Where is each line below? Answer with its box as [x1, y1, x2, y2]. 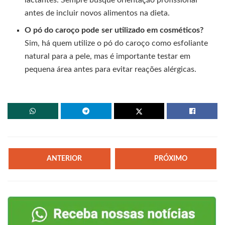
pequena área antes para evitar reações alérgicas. [25, 65, 197, 73]
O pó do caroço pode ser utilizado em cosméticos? [25, 26, 204, 34]
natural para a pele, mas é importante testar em [25, 52, 191, 60]
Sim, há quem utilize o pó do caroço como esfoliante [25, 39, 208, 47]
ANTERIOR [47, 155, 82, 162]
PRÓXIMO [154, 155, 187, 163]
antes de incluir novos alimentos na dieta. [25, 9, 170, 17]
